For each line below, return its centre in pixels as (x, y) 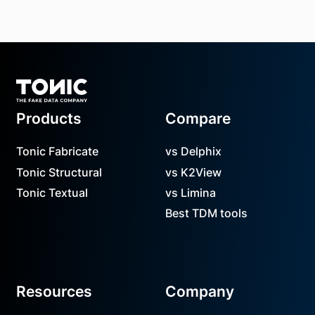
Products (49, 118)
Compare (198, 118)
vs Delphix (193, 152)
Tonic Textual (52, 193)
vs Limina (190, 193)
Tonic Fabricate (58, 152)
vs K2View (193, 172)
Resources (54, 291)
